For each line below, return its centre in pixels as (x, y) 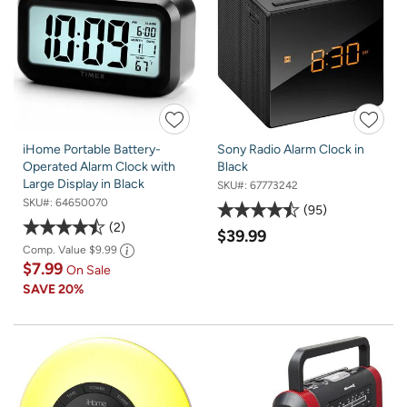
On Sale (89, 271)
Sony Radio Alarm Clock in (291, 150)
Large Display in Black (84, 184)
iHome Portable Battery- (92, 150)
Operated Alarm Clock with (99, 167)
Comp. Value (56, 250)
